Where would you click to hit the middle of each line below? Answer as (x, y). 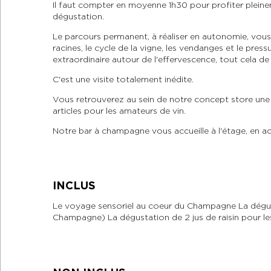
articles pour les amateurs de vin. (119, 110)
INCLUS (74, 186)
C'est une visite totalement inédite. (123, 79)
